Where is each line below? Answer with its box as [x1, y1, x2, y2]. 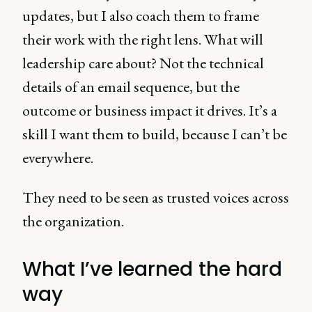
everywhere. [22, 148, 96, 168]
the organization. [22, 211, 124, 231]
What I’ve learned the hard [22, 256, 282, 283]
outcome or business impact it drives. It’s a [22, 100, 277, 120]
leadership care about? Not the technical [22, 53, 264, 73]
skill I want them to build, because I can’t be [22, 124, 287, 144]
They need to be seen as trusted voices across [22, 187, 289, 208]
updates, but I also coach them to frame [22, 6, 259, 26]
